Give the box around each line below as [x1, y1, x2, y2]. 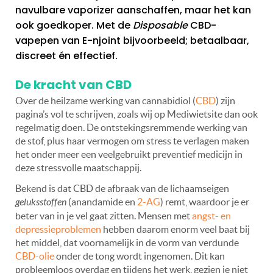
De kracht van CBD [15, 76, 132, 93]
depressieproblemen [15, 223, 101, 235]
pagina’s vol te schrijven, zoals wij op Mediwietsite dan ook [15, 108, 258, 119]
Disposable [133, 18, 188, 32]
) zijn [216, 94, 235, 106]
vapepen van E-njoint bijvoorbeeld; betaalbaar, [15, 33, 249, 48]
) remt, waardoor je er [160, 196, 249, 207]
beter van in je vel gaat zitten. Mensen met [15, 210, 192, 221]
